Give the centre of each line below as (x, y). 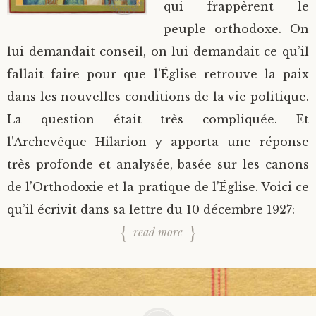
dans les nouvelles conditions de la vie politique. (158, 96)
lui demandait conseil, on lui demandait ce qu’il (158, 51)
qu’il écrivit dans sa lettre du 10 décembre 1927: (151, 209)
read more (158, 231)
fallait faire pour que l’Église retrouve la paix (158, 74)
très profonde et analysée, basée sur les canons (158, 164)
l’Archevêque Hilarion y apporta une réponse (158, 141)
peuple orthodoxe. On (236, 29)
